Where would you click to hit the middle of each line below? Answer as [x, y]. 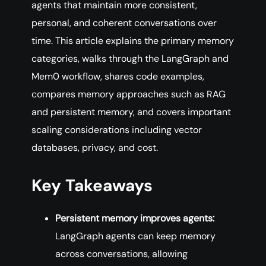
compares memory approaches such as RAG [129, 94]
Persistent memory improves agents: [135, 218]
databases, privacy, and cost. [95, 148]
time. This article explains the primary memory [133, 41]
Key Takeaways [92, 186]
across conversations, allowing [121, 254]
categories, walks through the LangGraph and [130, 59]
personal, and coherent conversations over [124, 23]
